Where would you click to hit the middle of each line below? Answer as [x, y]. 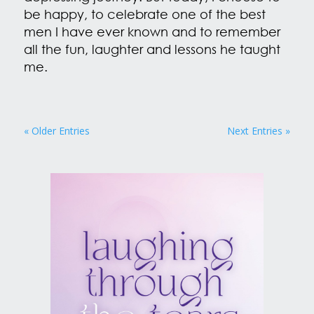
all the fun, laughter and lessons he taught [152, 49]
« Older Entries [56, 131]
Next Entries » [259, 131]
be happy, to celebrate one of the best [144, 14]
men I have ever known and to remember [152, 32]
